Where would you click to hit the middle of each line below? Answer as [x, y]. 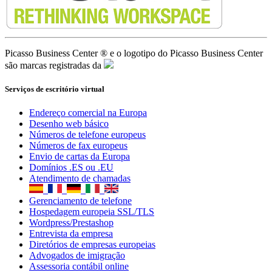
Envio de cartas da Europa [80, 157]
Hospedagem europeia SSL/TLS [92, 212]
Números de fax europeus [78, 146]
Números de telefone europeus [87, 135]
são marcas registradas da [54, 65]
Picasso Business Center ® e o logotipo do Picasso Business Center [134, 53]
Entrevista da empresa [71, 234]
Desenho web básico [69, 124]
